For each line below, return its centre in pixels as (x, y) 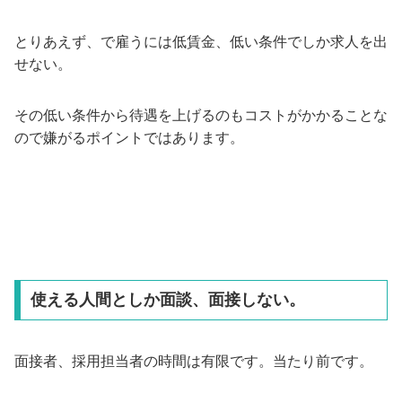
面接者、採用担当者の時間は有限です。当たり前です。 (194, 361)
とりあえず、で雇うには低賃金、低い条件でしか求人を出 (201, 41)
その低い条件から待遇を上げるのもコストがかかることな (201, 115)
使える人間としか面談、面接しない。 (167, 300)
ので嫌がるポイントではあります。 (129, 137)
